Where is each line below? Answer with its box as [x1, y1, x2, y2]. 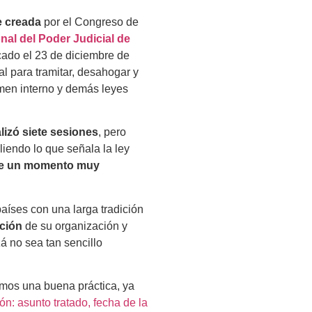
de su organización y [22, 219, 127, 232]
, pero [98, 126, 126, 139]
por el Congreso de [41, 16, 139, 29]
